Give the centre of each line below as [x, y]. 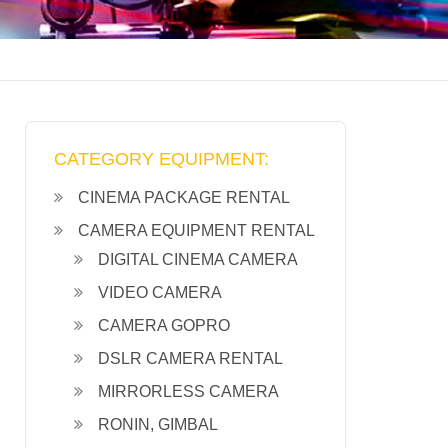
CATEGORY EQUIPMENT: [161, 159]
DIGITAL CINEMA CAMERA [198, 259]
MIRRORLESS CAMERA [188, 391]
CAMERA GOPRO [164, 325]
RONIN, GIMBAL [158, 424]
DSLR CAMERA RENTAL [190, 358]
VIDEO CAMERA [160, 292]
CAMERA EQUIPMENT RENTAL [196, 230]
